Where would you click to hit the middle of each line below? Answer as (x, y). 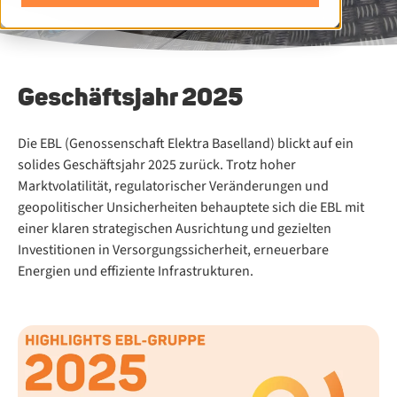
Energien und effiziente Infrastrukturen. (137, 271)
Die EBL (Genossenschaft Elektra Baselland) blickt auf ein (186, 144)
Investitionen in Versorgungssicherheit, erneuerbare (173, 250)
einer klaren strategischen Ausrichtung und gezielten (175, 229)
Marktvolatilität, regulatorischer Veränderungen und (173, 186)
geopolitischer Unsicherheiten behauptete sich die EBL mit (191, 207)
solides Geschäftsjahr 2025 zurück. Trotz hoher (157, 165)
